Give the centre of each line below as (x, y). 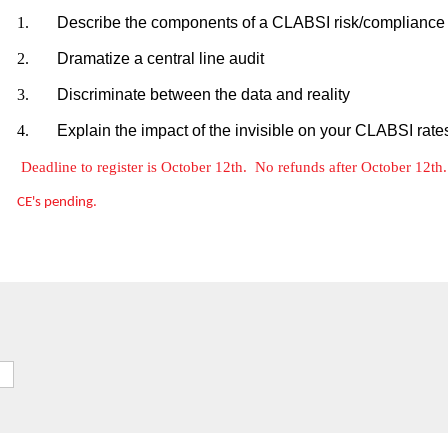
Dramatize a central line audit (160, 58)
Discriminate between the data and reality (203, 94)
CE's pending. (58, 202)
